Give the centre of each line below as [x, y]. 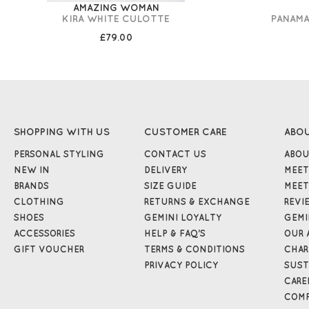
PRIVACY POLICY [181, 265]
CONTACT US [175, 154]
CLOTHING [39, 201]
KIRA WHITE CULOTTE [116, 19]
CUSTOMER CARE [186, 132]
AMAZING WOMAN [116, 8]
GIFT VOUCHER [49, 249]
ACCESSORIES [44, 233]
